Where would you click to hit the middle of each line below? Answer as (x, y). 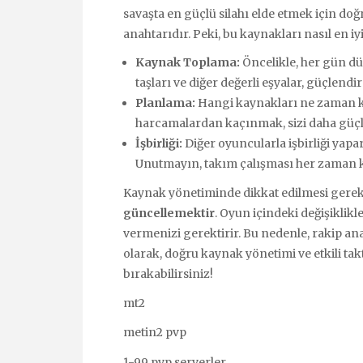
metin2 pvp (155, 333)
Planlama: (165, 102)
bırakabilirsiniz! (168, 274)
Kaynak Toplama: (188, 62)
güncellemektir (169, 214)
